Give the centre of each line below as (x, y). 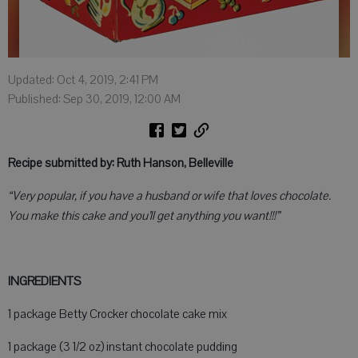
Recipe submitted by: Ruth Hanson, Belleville (121, 163)
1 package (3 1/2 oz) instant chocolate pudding (123, 347)
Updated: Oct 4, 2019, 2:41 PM (83, 80)
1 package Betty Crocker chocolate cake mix (117, 314)
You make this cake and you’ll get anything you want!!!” (144, 216)
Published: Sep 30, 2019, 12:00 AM (94, 99)
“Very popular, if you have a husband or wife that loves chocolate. (169, 196)
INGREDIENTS (44, 281)
